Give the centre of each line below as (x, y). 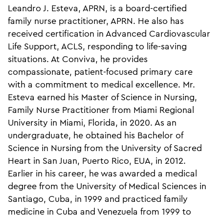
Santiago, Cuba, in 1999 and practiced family (98, 199)
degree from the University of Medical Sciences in (107, 186)
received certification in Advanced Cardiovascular (109, 34)
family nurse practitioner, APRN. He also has (96, 21)
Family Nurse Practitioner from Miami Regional (101, 110)
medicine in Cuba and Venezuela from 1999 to (99, 212)
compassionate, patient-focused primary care (100, 72)
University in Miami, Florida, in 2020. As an (92, 123)
